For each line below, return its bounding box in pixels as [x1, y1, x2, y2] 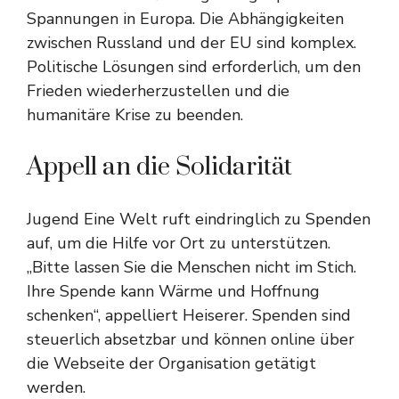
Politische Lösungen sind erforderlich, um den [27, 56, 361, 77]
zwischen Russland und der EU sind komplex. [27, 32, 356, 53]
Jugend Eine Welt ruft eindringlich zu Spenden [27, 208, 370, 230]
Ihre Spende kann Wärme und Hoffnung [27, 281, 320, 302]
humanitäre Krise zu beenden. [27, 104, 243, 126]
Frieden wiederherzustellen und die [27, 80, 289, 102]
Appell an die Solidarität [27, 151, 292, 183]
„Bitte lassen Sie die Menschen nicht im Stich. [27, 256, 356, 278]
